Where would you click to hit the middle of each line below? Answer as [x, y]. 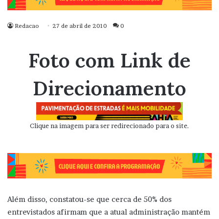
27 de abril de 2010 [80, 26]
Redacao [27, 26]
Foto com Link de [109, 60]
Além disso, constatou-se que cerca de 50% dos [89, 199]
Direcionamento [109, 88]
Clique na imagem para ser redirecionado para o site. [109, 126]
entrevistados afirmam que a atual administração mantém [109, 212]
